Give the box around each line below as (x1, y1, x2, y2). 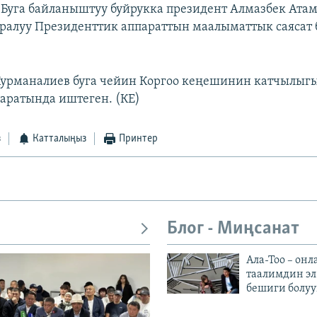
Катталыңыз (33, 133, 87, 145)
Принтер (118, 133, 158, 145)
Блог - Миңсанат (167, 219, 299, 239)
